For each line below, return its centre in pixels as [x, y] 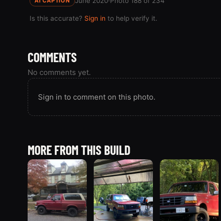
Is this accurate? [57, 18]
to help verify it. [131, 18]
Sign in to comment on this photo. [97, 97]
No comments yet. [59, 72]
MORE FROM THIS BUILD [79, 149]
